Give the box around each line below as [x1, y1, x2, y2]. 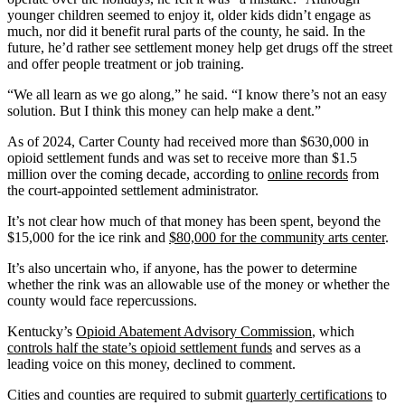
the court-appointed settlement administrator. [7, 182, 259, 198]
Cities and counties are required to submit [7, 386, 246, 402]
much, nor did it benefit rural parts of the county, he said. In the [7, 23, 365, 39]
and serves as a [272, 339, 361, 355]
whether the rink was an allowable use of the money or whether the [7, 276, 390, 292]
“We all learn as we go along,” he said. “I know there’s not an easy [7, 86, 387, 102]
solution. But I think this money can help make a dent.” [7, 102, 321, 118]
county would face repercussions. [7, 292, 197, 308]
